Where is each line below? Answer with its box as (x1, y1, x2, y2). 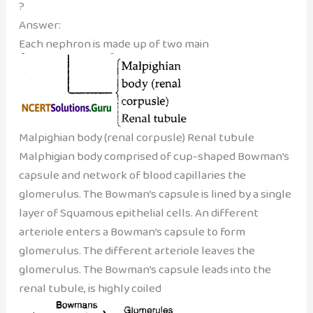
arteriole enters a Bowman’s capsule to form (18, 222, 245, 242)
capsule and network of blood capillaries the (18, 166, 246, 185)
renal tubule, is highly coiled (18, 279, 161, 298)
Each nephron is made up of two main (18, 34, 209, 54)
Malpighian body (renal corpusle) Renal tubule (18, 128, 254, 147)
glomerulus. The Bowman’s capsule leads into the (18, 260, 271, 279)
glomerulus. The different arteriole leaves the (18, 241, 255, 261)
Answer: (18, 15, 61, 35)
